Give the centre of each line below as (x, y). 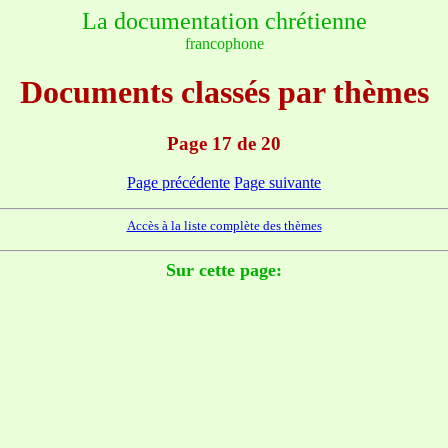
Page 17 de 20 (224, 143)
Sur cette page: (224, 269)
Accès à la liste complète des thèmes (224, 225)
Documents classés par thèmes (224, 92)
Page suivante (277, 182)
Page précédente (178, 182)
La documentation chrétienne (224, 21)
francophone (224, 43)
